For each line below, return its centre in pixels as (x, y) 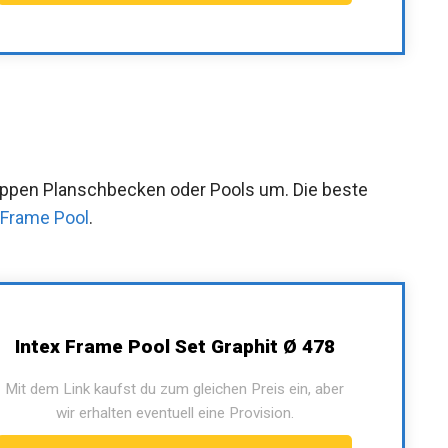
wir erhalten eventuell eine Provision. (174, 412)
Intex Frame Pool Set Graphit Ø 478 (174, 346)
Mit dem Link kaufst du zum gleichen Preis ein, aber (174, 388)
